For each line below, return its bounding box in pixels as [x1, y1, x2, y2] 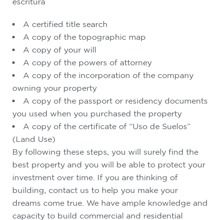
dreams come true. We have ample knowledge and [12, 198, 208, 207]
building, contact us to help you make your [12, 186, 178, 194]
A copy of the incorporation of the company [23, 71, 193, 80]
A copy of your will [23, 45, 96, 54]
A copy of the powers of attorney [23, 58, 152, 67]
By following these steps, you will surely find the [12, 147, 198, 156]
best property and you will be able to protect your [12, 160, 205, 169]
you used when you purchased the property [12, 109, 182, 118]
